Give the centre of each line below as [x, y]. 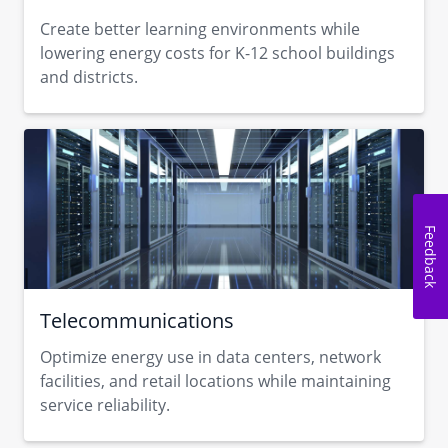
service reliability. [105, 405]
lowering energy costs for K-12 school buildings [217, 53]
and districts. [89, 77]
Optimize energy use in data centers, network [210, 357]
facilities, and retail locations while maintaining [215, 381]
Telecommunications [137, 320]
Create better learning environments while [200, 29]
